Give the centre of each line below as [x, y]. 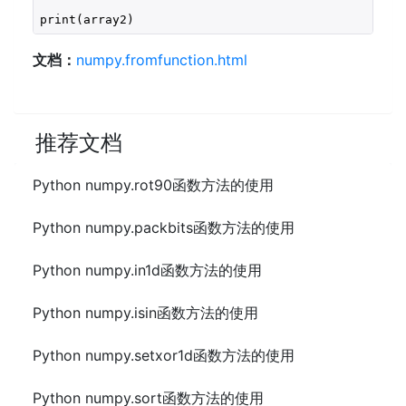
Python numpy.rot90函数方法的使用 [153, 185]
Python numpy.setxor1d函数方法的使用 [164, 355]
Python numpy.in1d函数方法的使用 [147, 270]
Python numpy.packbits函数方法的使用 [164, 227]
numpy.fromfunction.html [162, 60]
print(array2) [87, 19]
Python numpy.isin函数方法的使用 [145, 313]
